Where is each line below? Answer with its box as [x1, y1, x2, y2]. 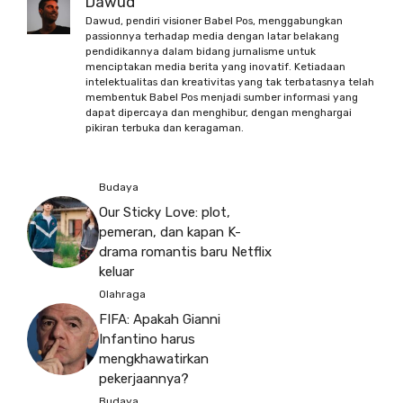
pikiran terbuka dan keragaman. [85, 121, 244, 134]
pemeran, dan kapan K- [99, 223, 241, 240]
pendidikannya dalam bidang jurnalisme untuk [85, 44, 316, 58]
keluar [99, 263, 134, 280]
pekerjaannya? [99, 370, 189, 387]
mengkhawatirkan [99, 350, 209, 367]
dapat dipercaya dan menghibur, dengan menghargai [85, 105, 352, 119]
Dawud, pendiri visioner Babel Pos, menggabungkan [85, 13, 343, 27]
